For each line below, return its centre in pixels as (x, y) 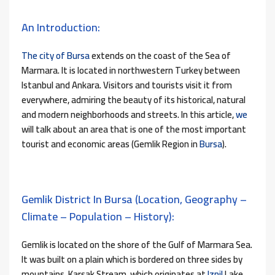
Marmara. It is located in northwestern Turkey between (131, 71)
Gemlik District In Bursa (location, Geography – (134, 199)
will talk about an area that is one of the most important (134, 130)
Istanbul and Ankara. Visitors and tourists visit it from (127, 85)
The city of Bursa (56, 56)
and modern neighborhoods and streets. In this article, (128, 115)
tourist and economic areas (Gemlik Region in (110, 144)
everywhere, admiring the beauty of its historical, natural (134, 100)
